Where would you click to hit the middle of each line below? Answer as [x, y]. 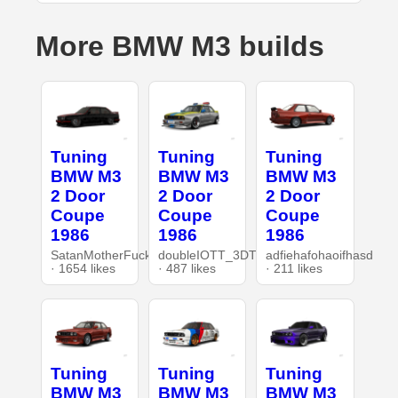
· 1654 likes [83, 268]
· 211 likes [295, 268]
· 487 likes [187, 268]
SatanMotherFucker [106, 255]
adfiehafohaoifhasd [320, 255]
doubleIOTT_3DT [207, 255]
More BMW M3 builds [180, 47]
